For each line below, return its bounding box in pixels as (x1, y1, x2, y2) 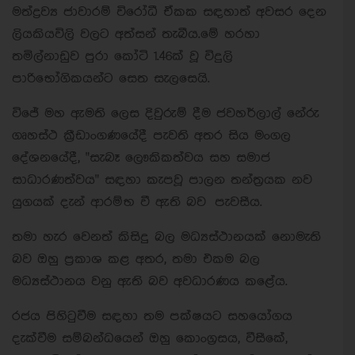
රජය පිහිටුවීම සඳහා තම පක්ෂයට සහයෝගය (12, 309, 292, 323)
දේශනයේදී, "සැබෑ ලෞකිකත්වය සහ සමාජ (12, 151, 270, 165)
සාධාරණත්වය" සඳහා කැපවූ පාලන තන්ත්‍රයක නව (12, 173, 312, 187)
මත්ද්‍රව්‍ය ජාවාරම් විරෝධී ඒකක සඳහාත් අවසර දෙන (12, 5, 326, 19)
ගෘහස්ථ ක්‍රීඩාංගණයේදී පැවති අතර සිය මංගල (12, 128, 291, 143)
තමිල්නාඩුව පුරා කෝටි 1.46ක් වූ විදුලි (12, 49, 233, 63)
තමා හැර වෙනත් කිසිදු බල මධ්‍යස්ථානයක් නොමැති (12, 230, 321, 244)
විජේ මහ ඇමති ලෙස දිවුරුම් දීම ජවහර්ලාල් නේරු (12, 106, 319, 120)
